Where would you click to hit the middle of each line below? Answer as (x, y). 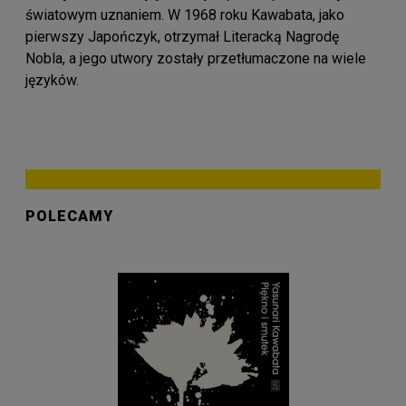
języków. (52, 80)
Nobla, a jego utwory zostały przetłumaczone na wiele (196, 58)
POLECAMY (69, 216)
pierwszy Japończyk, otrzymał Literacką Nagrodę (182, 36)
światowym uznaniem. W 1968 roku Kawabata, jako (185, 14)
